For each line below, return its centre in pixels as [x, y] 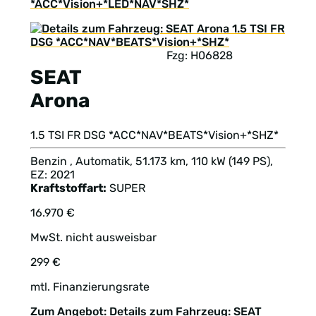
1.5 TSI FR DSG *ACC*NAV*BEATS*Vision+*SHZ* [154, 135]
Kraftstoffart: [68, 188]
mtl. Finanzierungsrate [90, 286]
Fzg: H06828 [200, 56]
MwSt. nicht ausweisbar [93, 237]
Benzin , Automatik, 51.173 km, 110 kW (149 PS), [152, 161]
